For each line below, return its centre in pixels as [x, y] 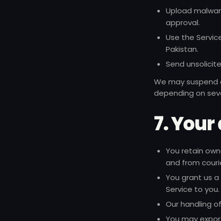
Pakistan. [182, 49]
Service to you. [193, 189]
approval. [183, 22]
